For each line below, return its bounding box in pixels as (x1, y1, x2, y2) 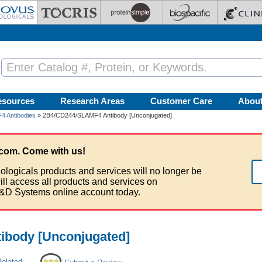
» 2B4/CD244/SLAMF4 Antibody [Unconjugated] (36, 112, 172, 119)
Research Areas (60, 96, 125, 106)
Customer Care (150, 96, 212, 106)
